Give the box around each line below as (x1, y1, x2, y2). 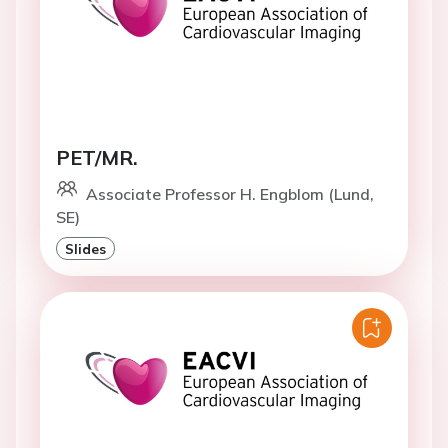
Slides (65, 240, 106, 257)
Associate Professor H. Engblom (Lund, (86, 184, 374, 204)
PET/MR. (56, 145, 138, 170)
